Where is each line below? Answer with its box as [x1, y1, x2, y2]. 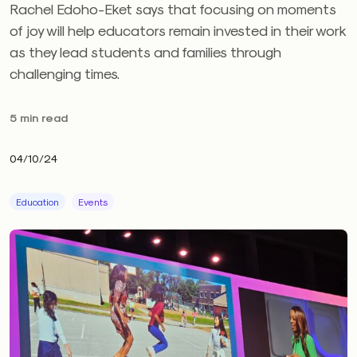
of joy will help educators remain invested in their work [10, 22, 346, 38]
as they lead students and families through [10, 43, 281, 60]
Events [78, 196, 108, 207]
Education [16, 196, 59, 207]
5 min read [10, 111, 68, 124]
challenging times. [10, 65, 120, 81]
